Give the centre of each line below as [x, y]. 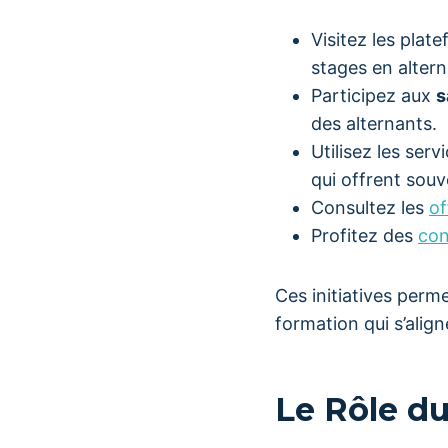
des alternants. [374, 123]
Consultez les [370, 207]
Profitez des [364, 235]
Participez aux [373, 95]
